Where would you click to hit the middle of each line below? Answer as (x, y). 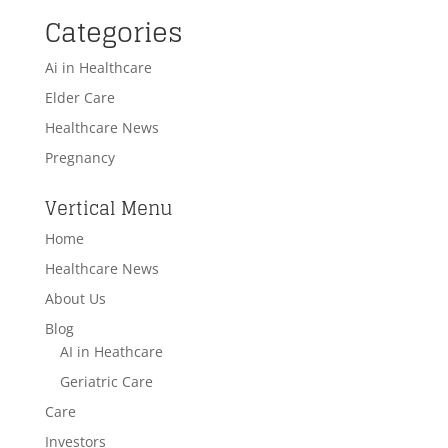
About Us (75, 298)
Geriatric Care (106, 381)
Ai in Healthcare (98, 67)
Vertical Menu (108, 207)
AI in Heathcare (111, 351)
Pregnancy (79, 157)
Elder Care (79, 97)
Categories (113, 32)
